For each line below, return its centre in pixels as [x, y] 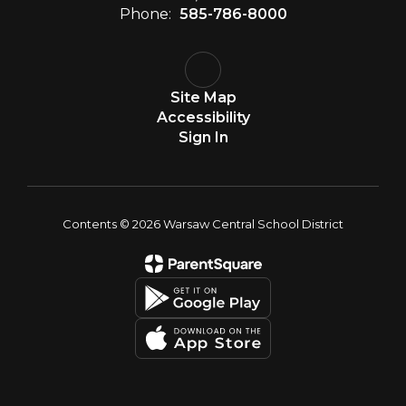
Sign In [203, 137]
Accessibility [203, 117]
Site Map [203, 97]
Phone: [145, 14]
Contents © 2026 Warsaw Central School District [203, 224]
